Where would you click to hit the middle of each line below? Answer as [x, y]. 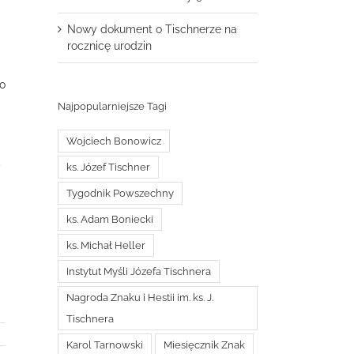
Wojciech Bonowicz [114, 141]
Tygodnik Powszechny [120, 193]
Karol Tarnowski [105, 345]
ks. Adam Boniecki [110, 219]
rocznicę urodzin [109, 46]
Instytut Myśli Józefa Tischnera [139, 271]
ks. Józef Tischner [108, 167]
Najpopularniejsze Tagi [112, 107]
